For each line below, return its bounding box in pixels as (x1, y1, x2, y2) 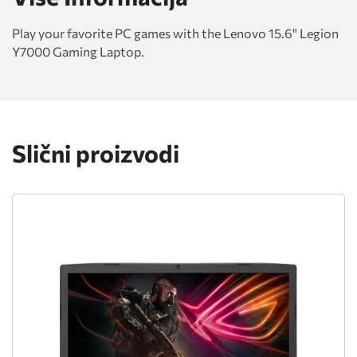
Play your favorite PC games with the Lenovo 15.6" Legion (12, 25, 339, 41)
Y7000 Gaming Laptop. (12, 43, 144, 59)
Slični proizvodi (12, 137, 179, 167)
